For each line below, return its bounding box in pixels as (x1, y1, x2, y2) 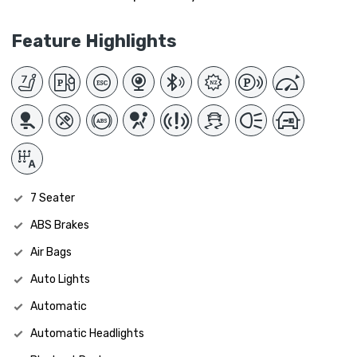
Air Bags (30, 245, 72, 260)
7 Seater (30, 191, 75, 206)
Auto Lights (30, 273, 90, 287)
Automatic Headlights (30, 327, 144, 341)
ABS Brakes (30, 218, 89, 233)
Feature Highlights (11, 30, 177, 53)
